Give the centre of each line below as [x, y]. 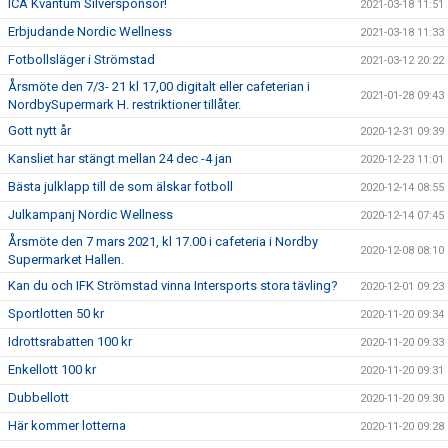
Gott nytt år [39, 130]
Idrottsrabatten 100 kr [70, 341]
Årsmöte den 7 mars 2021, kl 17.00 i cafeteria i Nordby [163, 241]
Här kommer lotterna [67, 425]
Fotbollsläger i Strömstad [81, 59]
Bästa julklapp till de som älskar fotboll [120, 186]
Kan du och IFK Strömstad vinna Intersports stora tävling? [173, 285]
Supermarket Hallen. [66, 259]
